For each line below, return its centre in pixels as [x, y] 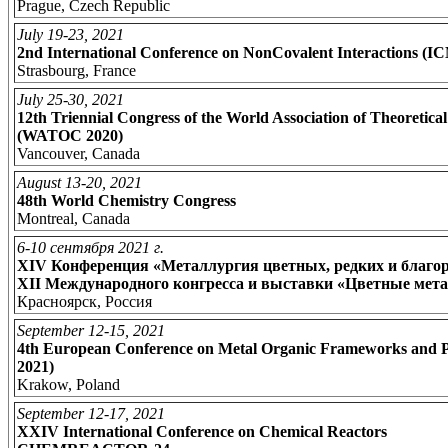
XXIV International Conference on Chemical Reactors [202, 431]
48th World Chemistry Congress [126, 200]
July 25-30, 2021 [70, 99]
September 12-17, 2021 [91, 413]
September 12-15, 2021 [91, 330]
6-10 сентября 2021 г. [90, 247]
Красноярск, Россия [84, 301]
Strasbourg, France [76, 70]
